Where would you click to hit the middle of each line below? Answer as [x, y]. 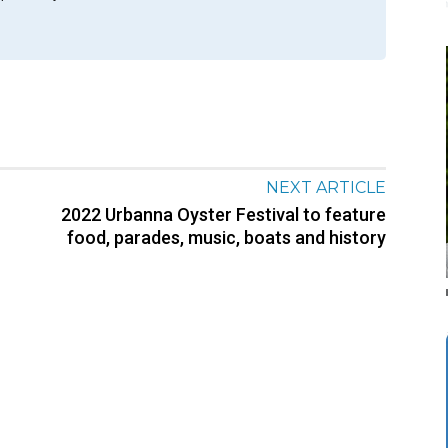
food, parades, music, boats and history [226, 238]
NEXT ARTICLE [325, 188]
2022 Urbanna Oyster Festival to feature [223, 215]
